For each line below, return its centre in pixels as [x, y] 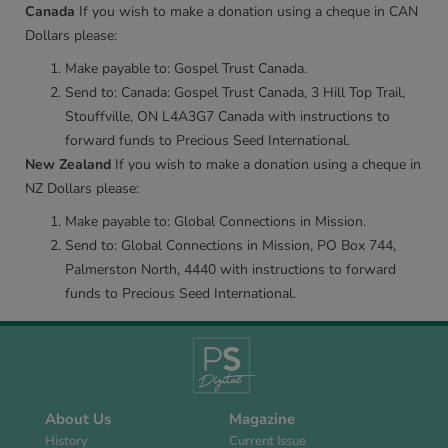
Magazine [262, 419]
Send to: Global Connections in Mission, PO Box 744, [230, 245]
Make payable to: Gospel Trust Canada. [186, 68]
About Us [78, 419]
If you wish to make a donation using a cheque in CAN [246, 11]
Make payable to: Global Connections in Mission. [215, 221]
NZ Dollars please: [82, 188]
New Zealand [68, 164]
